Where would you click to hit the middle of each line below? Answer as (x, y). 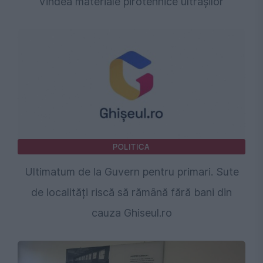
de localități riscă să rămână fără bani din (131, 193)
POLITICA (131, 147)
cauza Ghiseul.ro (131, 213)
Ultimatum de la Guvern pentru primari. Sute (131, 172)
